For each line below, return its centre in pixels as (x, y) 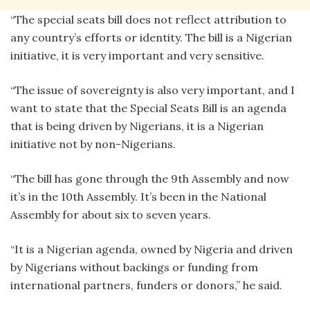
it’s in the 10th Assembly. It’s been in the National (138, 196)
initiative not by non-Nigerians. (93, 144)
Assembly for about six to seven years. (111, 214)
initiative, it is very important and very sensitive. (137, 55)
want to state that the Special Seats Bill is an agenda (148, 108)
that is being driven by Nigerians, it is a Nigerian (137, 126)
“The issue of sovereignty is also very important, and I (153, 90)
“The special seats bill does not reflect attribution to (148, 19)
